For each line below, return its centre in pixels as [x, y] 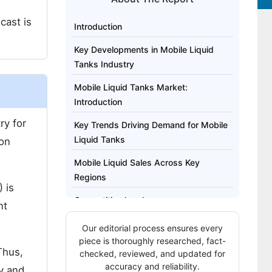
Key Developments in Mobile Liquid [144, 49]
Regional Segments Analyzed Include [148, 246]
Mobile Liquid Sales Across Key [137, 162]
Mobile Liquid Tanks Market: [131, 87]
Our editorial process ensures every [152, 228]
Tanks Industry [104, 64]
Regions [90, 177]
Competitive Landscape [121, 200]
